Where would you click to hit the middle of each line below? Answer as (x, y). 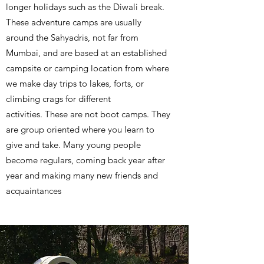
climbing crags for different (58, 98)
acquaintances (34, 190)
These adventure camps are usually (74, 22)
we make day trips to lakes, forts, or (75, 83)
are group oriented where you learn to (80, 129)
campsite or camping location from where (88, 68)
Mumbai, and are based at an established (86, 52)
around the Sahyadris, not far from (72, 37)
